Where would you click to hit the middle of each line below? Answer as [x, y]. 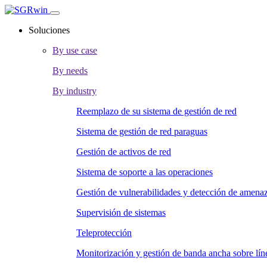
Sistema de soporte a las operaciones [145, 172]
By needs [70, 71]
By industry [74, 91]
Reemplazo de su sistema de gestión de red [156, 111]
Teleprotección [104, 233]
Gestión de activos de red [124, 152]
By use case [75, 50]
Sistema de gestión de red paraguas [142, 131]
